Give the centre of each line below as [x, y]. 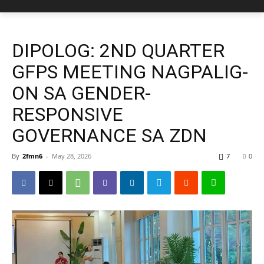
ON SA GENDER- [81, 93]
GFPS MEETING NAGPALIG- [130, 72]
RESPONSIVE [67, 114]
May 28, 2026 [72, 156]
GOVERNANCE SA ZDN [109, 136]
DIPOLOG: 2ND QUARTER [118, 51]
